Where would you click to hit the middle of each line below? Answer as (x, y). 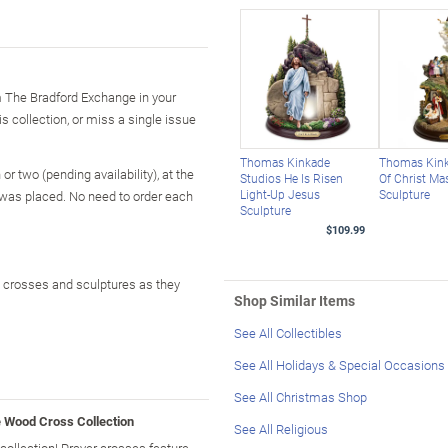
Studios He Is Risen (291, 177)
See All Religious (281, 428)
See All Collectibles (288, 332)
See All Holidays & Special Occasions (339, 364)
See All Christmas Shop (300, 396)
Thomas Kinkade (284, 161)
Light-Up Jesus (279, 193)
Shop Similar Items (294, 300)
